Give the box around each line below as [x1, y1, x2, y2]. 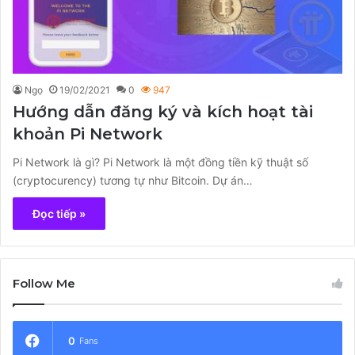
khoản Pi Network [13, 124, 162, 144]
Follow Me [13, 276, 75, 292]
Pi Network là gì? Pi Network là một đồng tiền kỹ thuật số [13, 155, 308, 170]
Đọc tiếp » [32, 207, 86, 221]
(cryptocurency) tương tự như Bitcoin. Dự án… [13, 174, 253, 188]
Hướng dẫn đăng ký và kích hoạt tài [13, 102, 313, 122]
